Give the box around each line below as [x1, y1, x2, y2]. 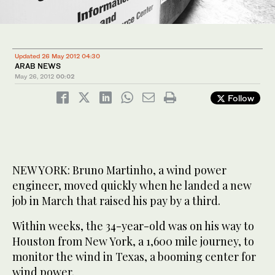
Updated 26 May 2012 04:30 [15, 52, 100, 60]
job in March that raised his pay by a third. [12, 193, 220, 208]
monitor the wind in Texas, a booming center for [12, 249, 256, 264]
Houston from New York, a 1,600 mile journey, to [12, 233, 254, 249]
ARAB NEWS [15, 61, 61, 71]
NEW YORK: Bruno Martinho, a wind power [12, 162, 227, 177]
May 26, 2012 [15, 72, 54, 80]
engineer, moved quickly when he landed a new [12, 177, 252, 193]
